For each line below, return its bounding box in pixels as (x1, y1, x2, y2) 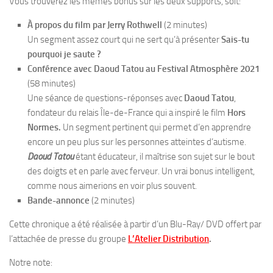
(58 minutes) (27, 78, 76, 89)
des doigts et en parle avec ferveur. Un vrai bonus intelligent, (27, 166, 255, 177)
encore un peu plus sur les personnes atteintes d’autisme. (27, 136, 246, 147)
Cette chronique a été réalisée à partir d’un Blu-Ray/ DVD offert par (9, 219, 261, 230)
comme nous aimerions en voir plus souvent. (27, 180, 197, 191)
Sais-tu (221, 34, 249, 45)
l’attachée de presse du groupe (9, 233, 128, 244)
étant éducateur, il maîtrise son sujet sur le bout (76, 151, 255, 162)
